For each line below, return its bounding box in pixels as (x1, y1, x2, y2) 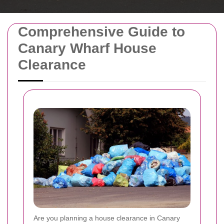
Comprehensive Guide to (18, 24, 185, 39)
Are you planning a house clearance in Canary (33, 214, 180, 222)
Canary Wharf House (18, 40, 156, 56)
